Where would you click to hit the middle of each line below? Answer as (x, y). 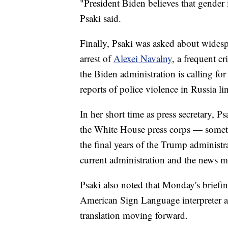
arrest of (97, 59)
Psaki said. (101, 18)
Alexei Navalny (143, 59)
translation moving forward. (134, 215)
